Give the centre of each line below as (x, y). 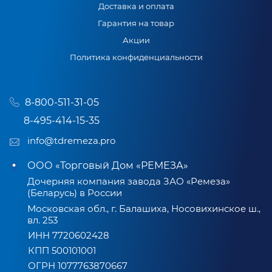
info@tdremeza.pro (71, 141)
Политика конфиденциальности (136, 57)
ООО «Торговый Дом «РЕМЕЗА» (108, 165)
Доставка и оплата (136, 6)
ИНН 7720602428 (69, 235)
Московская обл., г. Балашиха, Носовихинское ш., (144, 209)
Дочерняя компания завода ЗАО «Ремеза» (129, 181)
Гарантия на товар (136, 23)
